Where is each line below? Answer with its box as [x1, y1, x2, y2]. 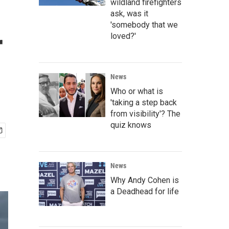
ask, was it [110, 9, 148, 18]
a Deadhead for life [110, 187, 179, 196]
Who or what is [110, 86, 163, 96]
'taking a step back [110, 98, 177, 107]
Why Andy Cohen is [110, 175, 179, 185]
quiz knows [110, 120, 151, 130]
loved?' [110, 31, 136, 41]
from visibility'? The [110, 109, 180, 119]
